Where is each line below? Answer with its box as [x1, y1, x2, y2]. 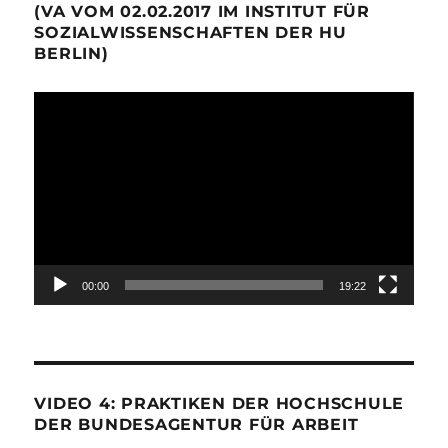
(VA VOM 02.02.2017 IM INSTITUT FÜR [34, 2, 370, 22]
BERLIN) [34, 44, 109, 64]
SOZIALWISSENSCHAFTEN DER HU [34, 23, 347, 43]
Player [33, 123, 83, 144]
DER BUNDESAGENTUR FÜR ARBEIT [34, 415, 359, 435]
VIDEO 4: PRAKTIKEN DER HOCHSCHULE [34, 394, 405, 414]
